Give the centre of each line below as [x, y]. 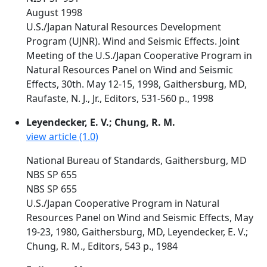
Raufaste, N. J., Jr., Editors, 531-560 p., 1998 [120, 98]
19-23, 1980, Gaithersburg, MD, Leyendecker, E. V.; [137, 232]
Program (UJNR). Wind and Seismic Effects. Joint [133, 41]
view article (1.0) [62, 136]
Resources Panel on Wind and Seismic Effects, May [140, 218]
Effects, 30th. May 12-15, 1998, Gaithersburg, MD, [136, 84]
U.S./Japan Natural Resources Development [124, 27]
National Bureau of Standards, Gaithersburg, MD [136, 160]
